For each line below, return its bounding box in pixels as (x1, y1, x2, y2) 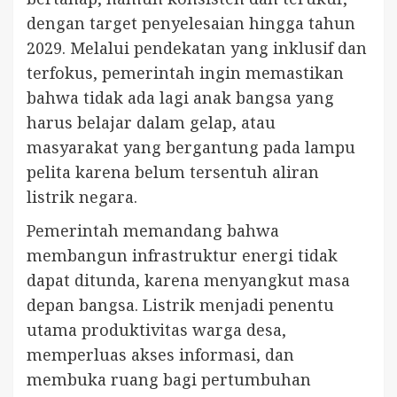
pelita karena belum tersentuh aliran (27, 161, 319, 183)
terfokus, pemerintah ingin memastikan (27, 62, 344, 84)
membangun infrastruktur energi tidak (27, 245, 338, 267)
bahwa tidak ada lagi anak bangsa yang (27, 87, 334, 109)
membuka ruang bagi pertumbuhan (27, 369, 311, 391)
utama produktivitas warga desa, (27, 319, 286, 341)
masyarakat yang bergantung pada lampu (27, 136, 355, 159)
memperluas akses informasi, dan (27, 344, 294, 366)
